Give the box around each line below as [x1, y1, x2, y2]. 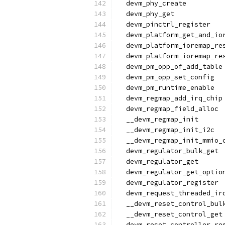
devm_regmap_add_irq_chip [118, 94, 222, 102]
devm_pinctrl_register [118, 20, 210, 29]
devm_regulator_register [118, 178, 218, 187]
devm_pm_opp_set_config [118, 73, 214, 81]
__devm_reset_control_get [118, 210, 222, 218]
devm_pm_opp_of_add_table [118, 62, 222, 71]
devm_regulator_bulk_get [118, 147, 218, 155]
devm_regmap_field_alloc [118, 104, 218, 113]
